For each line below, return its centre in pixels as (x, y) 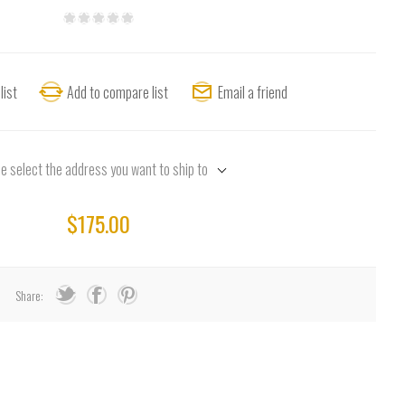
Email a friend (252, 92)
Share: (30, 295)
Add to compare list (117, 92)
